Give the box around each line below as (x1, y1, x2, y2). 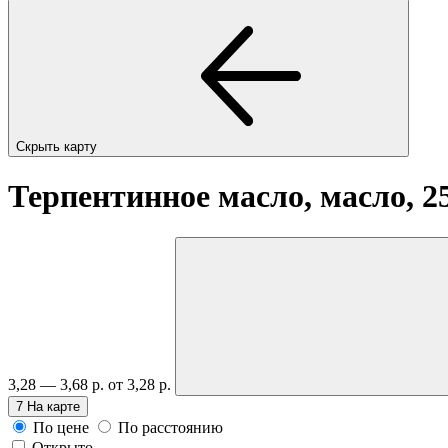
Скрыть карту (16, 138, 101, 154)
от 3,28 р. (108, 375, 175, 393)
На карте (27, 398, 80, 414)
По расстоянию (118, 418, 223, 436)
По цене (33, 418, 89, 436)
